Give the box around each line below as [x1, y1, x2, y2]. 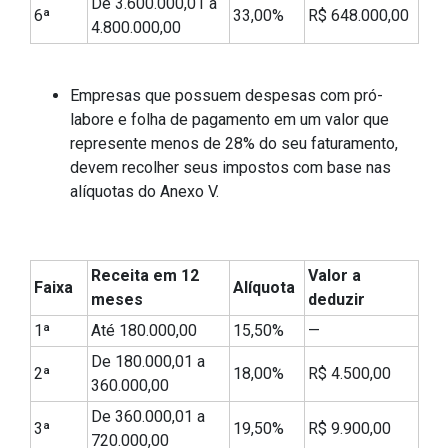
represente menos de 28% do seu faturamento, [70, 134, 398, 154]
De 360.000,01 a [91, 407, 205, 427]
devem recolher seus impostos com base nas [70, 158, 391, 178]
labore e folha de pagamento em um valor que [70, 110, 389, 130]
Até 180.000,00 [91, 321, 197, 341]
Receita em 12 [91, 266, 199, 286]
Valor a [308, 266, 361, 286]
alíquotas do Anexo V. [70, 182, 219, 202]
